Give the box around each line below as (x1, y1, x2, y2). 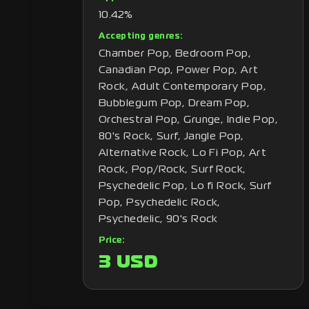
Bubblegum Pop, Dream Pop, (99, 99, 250, 108)
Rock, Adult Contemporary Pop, (99, 82, 267, 92)
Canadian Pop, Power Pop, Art (99, 66, 259, 75)
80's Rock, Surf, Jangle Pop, (99, 132, 244, 141)
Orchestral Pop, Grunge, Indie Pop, (99, 115, 279, 125)
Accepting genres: (99, 33, 183, 40)
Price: (99, 237, 125, 244)
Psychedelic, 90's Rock (99, 215, 218, 224)
